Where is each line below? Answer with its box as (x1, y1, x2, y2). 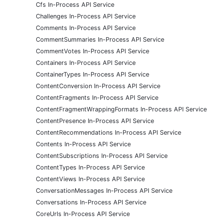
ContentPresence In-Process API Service (36, 117, 154, 125)
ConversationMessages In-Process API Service (36, 187, 172, 195)
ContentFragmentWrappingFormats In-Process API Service (36, 106, 207, 113)
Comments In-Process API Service (36, 24, 136, 32)
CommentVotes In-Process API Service (36, 47, 149, 55)
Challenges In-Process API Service (36, 13, 136, 20)
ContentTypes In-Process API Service (36, 164, 145, 171)
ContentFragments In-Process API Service (36, 94, 158, 102)
